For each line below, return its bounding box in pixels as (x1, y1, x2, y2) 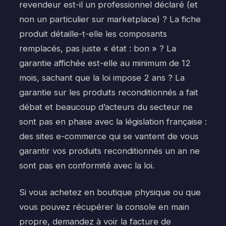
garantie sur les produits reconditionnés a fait (19, 87, 198, 98)
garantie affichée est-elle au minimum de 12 (19, 58, 191, 69)
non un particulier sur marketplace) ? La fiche (19, 14, 201, 25)
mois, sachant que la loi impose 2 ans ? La (19, 73, 185, 83)
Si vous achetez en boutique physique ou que (19, 187, 201, 197)
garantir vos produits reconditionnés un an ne (19, 146, 200, 156)
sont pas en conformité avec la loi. (19, 160, 154, 171)
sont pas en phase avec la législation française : (19, 117, 207, 127)
